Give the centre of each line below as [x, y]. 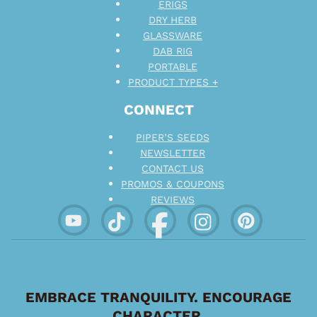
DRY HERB [173, 20]
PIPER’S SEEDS [173, 137]
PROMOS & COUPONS [173, 184]
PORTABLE [173, 67]
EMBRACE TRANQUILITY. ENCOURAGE [158, 297]
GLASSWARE [173, 35]
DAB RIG [173, 51]
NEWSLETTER [173, 153]
